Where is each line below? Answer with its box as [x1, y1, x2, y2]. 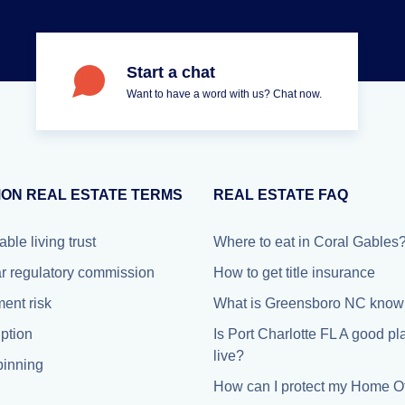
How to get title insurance [213, 265, 375, 280]
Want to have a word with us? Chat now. [127, 88, 322, 100]
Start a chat [127, 63, 215, 81]
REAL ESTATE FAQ [213, 187, 348, 202]
